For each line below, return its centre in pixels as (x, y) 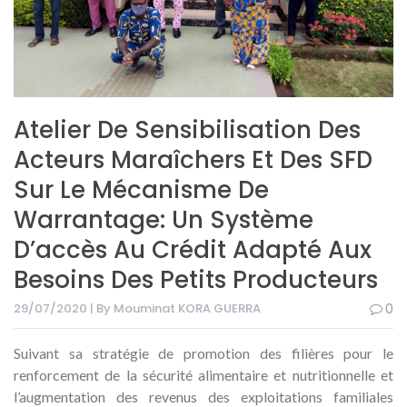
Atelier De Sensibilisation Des (187, 130)
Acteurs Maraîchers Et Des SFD (193, 160)
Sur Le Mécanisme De (141, 190)
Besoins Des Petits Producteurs (196, 280)
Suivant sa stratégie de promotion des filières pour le (203, 353)
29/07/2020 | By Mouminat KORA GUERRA (137, 309)
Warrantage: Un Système (164, 220)
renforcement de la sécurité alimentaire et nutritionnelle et (203, 375)
